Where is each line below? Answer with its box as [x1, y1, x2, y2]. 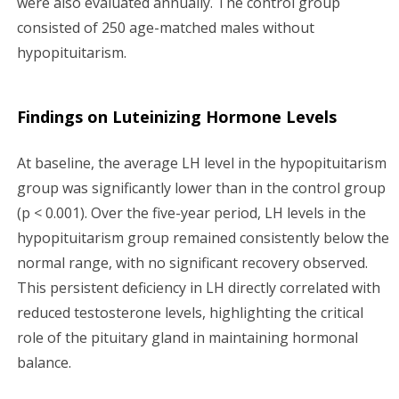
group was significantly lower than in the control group [17, 177, 386, 198]
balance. [17, 352, 71, 372]
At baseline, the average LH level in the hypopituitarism [17, 152, 387, 173]
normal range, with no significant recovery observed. [17, 252, 368, 273]
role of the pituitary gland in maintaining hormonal [17, 327, 358, 347]
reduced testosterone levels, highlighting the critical [17, 302, 363, 322]
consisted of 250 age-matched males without [17, 17, 314, 37]
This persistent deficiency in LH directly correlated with [17, 277, 380, 297]
